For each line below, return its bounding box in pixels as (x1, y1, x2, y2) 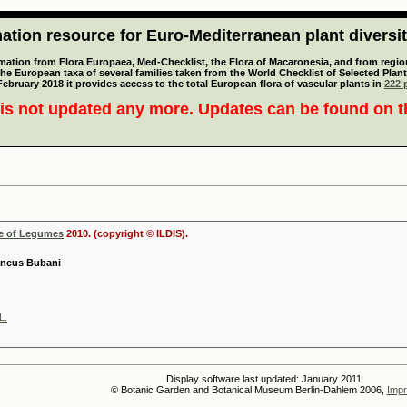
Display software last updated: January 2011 (165, 373, 362, 384)
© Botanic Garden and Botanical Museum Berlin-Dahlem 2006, (110, 384, 387, 395)
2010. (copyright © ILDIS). (64, 228, 188, 239)
